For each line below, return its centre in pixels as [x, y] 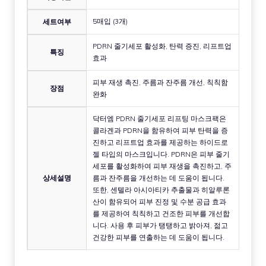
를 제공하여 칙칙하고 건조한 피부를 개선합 [161, 214]
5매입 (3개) [110, 21]
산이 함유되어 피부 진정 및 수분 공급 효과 [159, 202]
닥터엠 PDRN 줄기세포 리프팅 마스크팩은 [159, 119]
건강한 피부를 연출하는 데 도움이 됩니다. [159, 237]
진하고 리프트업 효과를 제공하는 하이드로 [160, 142]
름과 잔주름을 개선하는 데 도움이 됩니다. [159, 178]
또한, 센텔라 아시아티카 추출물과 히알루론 [161, 190]
